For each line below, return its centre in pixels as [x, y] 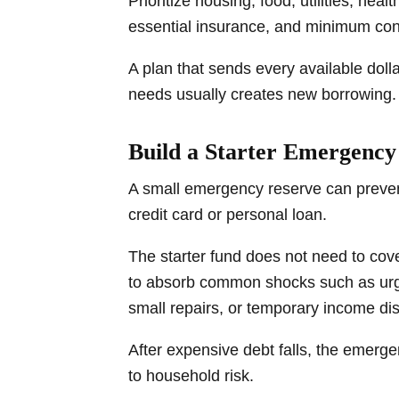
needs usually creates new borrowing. [262, 94]
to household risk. [191, 375]
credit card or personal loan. [228, 214]
